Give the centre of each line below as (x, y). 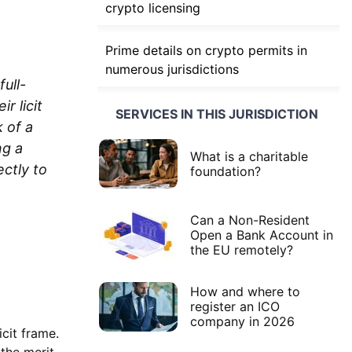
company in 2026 (242, 322)
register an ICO (235, 307)
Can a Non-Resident (250, 220)
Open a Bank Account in (262, 235)
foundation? (225, 171)
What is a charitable (249, 156)
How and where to (245, 292)
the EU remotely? (242, 250)
